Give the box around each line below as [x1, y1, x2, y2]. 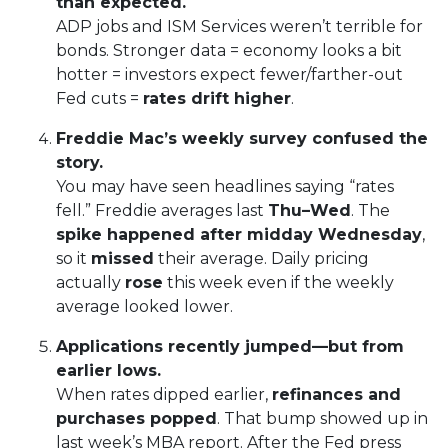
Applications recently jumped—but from [56, 336, 404, 356]
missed [91, 248, 154, 268]
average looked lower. [56, 296, 233, 316]
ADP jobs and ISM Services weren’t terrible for [56, 16, 423, 36]
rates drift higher [143, 88, 291, 108]
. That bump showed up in [217, 408, 428, 428]
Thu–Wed [268, 200, 351, 220]
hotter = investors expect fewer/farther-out [56, 64, 403, 84]
